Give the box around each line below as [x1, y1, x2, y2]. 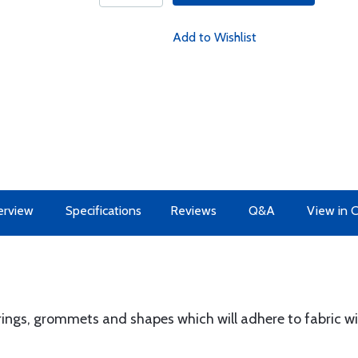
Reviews [170, 203, 217, 218]
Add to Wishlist [172, 30, 257, 45]
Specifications [66, 203, 141, 218]
